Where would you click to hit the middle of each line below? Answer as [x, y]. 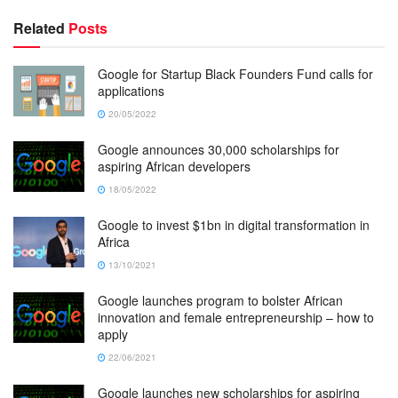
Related [39, 28]
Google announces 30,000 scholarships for [219, 149]
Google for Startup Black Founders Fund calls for [235, 73]
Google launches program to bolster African [220, 300]
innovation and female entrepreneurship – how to [236, 317]
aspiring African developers [174, 166]
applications [131, 90]
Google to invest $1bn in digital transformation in [234, 224]
